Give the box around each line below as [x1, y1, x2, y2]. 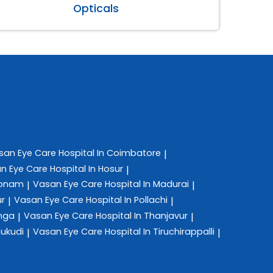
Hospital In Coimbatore [58, 146, 161, 159]
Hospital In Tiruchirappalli [105, 225, 214, 238]
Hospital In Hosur [50, 162, 123, 175]
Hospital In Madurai [105, 178, 189, 191]
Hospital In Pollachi [86, 194, 168, 207]
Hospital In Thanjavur [96, 209, 188, 222]
